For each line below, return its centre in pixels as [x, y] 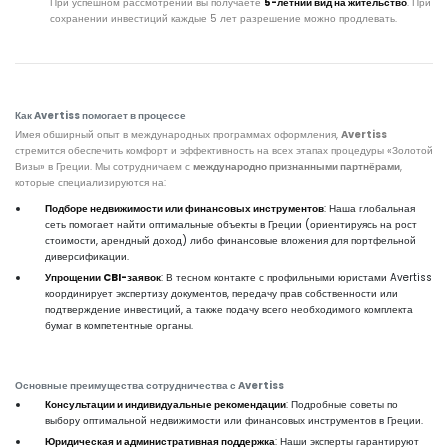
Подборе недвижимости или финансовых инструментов [184, 208]
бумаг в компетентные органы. [119, 325]
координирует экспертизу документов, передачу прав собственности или [221, 293]
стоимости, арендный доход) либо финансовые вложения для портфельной [230, 240]
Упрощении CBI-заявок [103, 277]
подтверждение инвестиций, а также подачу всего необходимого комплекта [229, 309]
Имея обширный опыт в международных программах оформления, [178, 134]
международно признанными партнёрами [296, 166]
